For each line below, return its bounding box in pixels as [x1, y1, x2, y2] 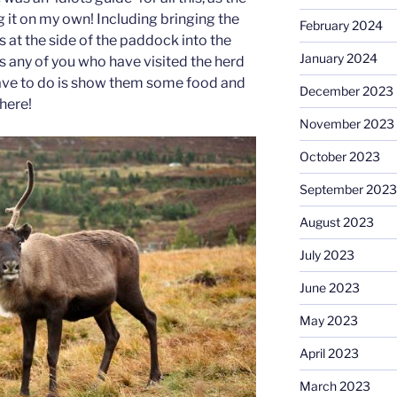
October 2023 [299, 149, 380, 165]
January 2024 [299, 51, 378, 66]
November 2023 [299, 116, 394, 132]
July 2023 [299, 247, 354, 263]
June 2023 [299, 280, 360, 296]
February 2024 [299, 18, 383, 34]
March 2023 [299, 378, 370, 394]
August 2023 [299, 214, 374, 230]
